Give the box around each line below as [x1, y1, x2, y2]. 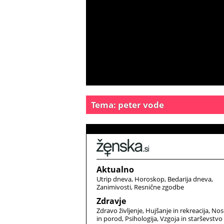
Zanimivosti [96, 182, 131, 191]
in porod [96, 214, 122, 223]
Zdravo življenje [96, 206, 142, 215]
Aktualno [96, 164, 134, 175]
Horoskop [134, 174, 164, 183]
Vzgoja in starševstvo [160, 214, 222, 223]
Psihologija [125, 214, 157, 223]
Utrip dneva [96, 174, 131, 183]
